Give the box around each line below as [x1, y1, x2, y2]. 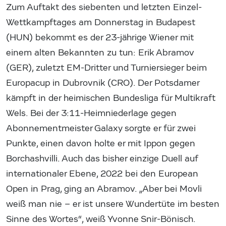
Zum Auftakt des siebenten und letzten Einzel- [6, 2, 202, 13]
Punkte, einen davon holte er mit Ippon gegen [6, 138, 195, 149]
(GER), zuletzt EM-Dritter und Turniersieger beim [6, 62, 207, 73]
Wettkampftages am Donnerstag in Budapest [6, 17, 195, 28]
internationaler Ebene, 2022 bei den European [6, 168, 198, 179]
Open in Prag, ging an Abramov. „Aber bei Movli [6, 183, 202, 194]
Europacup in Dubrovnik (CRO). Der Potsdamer [6, 77, 199, 88]
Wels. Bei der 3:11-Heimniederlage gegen [6, 107, 177, 119]
